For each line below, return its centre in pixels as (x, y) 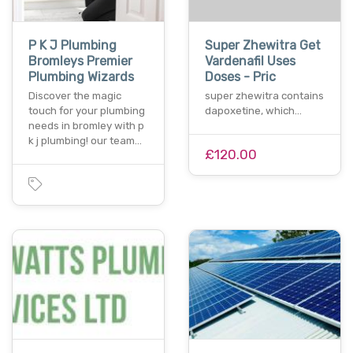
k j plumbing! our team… (85, 141)
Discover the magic (75, 96)
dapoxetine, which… (253, 111)
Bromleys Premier (80, 61)
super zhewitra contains (264, 96)
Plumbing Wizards (81, 77)
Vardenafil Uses (250, 61)
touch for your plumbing (87, 111)
